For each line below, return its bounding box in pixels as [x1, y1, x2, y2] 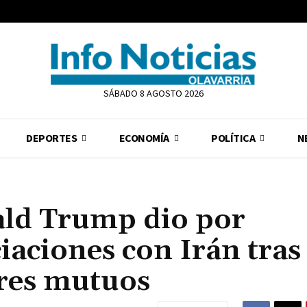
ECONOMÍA [119, 131, 169, 145]
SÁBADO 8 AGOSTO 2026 [103, 87, 204, 100]
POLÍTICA [211, 131, 255, 145]
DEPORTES [26, 131, 77, 145]
